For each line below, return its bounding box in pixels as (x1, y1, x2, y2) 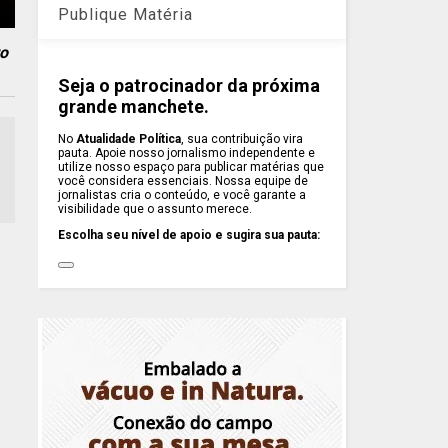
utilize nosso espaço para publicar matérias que (58, 159, 325, 174)
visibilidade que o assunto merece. (58, 201, 253, 216)
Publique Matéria (58, 5, 194, 25)
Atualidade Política (76, 131, 182, 146)
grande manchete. (58, 96, 210, 118)
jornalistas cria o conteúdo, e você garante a (58, 187, 307, 202)
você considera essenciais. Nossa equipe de (58, 173, 309, 188)
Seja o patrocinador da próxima (58, 75, 321, 97)
